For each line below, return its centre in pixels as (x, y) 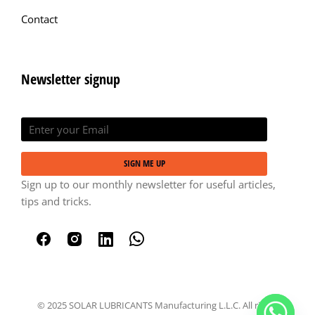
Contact (39, 19)
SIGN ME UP (144, 163)
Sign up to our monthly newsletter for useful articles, (148, 184)
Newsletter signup (71, 79)
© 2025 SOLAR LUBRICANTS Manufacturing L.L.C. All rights (157, 305)
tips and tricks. (56, 201)
